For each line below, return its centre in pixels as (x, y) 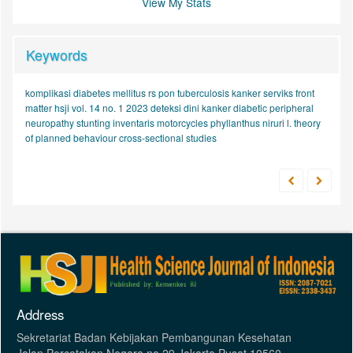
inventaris (135, 122)
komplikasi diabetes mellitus (87, 92)
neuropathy (51, 122)
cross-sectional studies (168, 137)
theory (307, 122)
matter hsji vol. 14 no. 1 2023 (88, 107)
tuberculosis (204, 92)
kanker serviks (264, 92)
